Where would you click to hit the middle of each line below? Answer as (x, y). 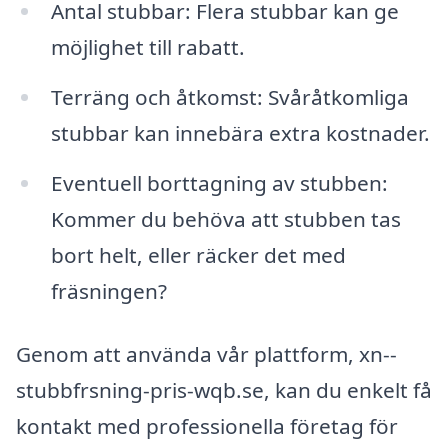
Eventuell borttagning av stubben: (219, 182)
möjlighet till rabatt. (147, 47)
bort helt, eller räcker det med (198, 254)
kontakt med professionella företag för (207, 426)
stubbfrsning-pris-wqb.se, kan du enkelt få (224, 390)
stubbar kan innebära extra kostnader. (240, 132)
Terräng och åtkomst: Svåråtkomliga (229, 96)
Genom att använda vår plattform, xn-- (206, 354)
